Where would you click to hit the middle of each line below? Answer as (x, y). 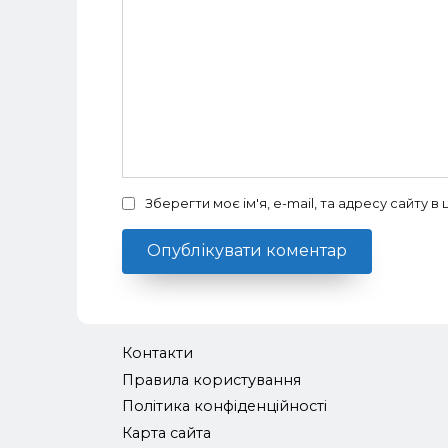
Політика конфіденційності (224, 406)
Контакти (157, 352)
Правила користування (211, 379)
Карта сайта (166, 433)
